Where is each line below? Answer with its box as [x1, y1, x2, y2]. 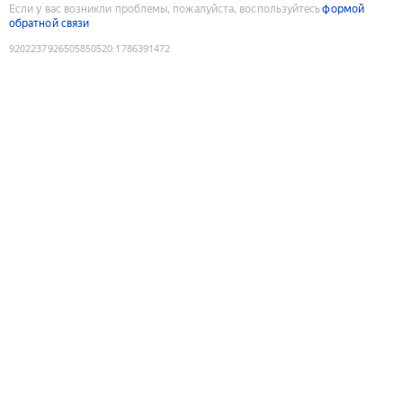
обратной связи [9, 16, 90, 30]
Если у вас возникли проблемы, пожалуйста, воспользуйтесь [9, 2, 321, 15]
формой [322, 2, 364, 15]
